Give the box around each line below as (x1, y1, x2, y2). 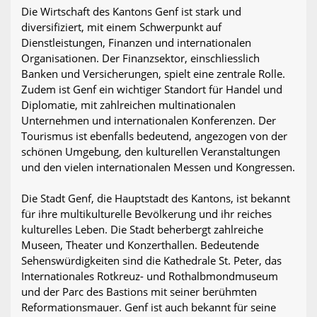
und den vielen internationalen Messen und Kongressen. (21, 160, 295, 175)
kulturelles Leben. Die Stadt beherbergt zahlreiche (21, 222, 263, 237)
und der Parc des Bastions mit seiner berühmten (21, 284, 257, 299)
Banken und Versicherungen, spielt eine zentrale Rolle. (21, 67, 285, 81)
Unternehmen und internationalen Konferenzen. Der (21, 113, 276, 128)
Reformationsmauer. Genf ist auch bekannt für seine (21, 300, 276, 315)
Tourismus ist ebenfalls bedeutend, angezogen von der (21, 129, 287, 144)
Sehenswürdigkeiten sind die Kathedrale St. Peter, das (21, 253, 282, 268)
